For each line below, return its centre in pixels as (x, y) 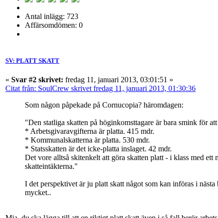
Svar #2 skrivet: (37, 80)
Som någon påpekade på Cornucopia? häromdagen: (104, 105)
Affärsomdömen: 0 (54, 25)
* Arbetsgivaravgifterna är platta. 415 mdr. (90, 131)
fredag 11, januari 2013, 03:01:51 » (118, 80)
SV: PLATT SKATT (32, 60)
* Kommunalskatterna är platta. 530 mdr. (87, 140)
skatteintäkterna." (51, 166)
